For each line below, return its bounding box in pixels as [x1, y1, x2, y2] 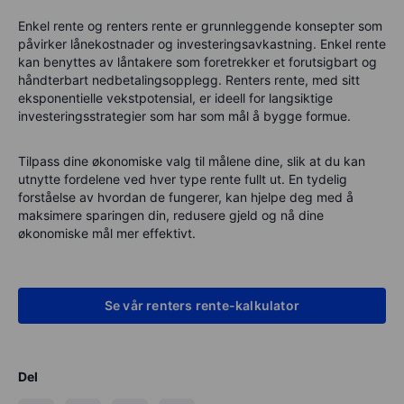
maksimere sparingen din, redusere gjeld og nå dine [18, 207, 324, 223]
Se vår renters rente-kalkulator [104, 297, 300, 313]
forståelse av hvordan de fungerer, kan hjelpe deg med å [18, 188, 353, 205]
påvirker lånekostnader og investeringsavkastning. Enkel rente [18, 35, 386, 51]
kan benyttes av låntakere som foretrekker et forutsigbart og [18, 53, 377, 69]
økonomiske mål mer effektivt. [18, 225, 196, 241]
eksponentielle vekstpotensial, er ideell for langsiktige [18, 89, 333, 106]
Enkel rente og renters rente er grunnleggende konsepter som [18, 17, 382, 33]
